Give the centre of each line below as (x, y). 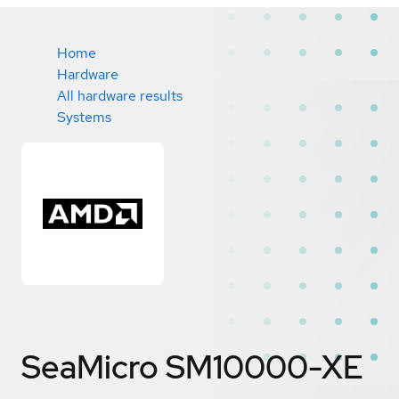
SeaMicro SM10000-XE (192, 366)
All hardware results (120, 96)
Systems (84, 117)
